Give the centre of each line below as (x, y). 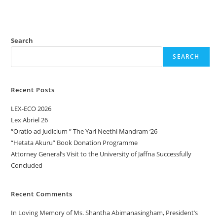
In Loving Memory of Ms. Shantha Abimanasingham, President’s (105, 213)
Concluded (27, 165)
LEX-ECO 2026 (31, 109)
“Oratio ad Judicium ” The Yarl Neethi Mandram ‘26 (84, 131)
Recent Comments (42, 194)
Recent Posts (33, 90)
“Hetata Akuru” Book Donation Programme (74, 143)
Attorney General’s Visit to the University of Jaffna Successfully (101, 154)
